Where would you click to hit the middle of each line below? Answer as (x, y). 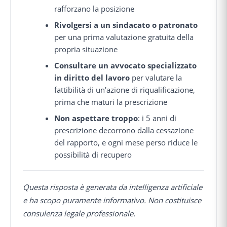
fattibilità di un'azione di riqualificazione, (125, 89)
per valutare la (156, 77)
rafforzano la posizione (94, 8)
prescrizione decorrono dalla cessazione (124, 130)
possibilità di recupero (93, 154)
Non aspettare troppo (96, 118)
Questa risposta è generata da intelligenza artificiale (112, 187)
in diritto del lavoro (92, 77)
